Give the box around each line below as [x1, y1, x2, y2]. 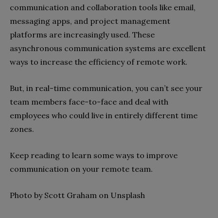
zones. [10, 124, 34, 134]
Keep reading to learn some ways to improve [10, 150, 178, 160]
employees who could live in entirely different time [10, 110, 198, 120]
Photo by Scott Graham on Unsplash [10, 190, 145, 200]
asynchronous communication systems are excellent [10, 43, 206, 53]
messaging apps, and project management [10, 16, 170, 26]
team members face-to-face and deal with [10, 96, 168, 107]
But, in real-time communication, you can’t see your [10, 83, 202, 93]
